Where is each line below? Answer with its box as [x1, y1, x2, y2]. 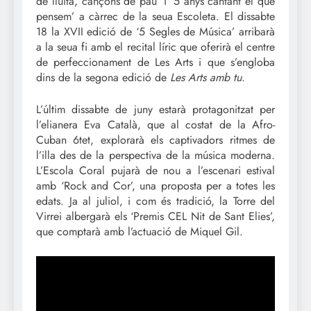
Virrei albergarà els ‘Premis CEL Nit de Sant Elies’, [36, 208, 275, 224]
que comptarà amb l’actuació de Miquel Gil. [36, 223, 243, 239]
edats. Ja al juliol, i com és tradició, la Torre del [36, 192, 275, 209]
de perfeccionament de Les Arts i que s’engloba [36, 53, 275, 70]
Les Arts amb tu [167, 69, 242, 85]
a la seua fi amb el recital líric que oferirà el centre [36, 38, 275, 55]
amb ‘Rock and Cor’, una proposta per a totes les [36, 177, 275, 194]
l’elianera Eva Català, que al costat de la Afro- [36, 116, 275, 133]
